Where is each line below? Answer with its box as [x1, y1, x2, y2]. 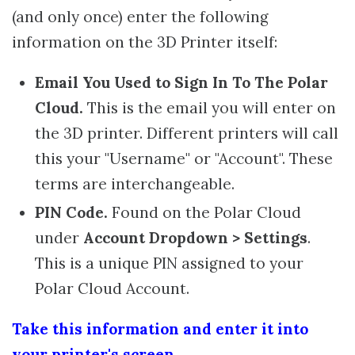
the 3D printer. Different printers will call [34, 124, 338, 143]
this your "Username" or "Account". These [34, 149, 333, 168]
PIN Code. [34, 202, 108, 222]
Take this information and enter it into [12, 319, 308, 338]
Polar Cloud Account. [34, 278, 189, 298]
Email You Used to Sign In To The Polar [34, 73, 328, 92]
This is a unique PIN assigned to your [34, 253, 303, 273]
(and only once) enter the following [12, 7, 269, 26]
